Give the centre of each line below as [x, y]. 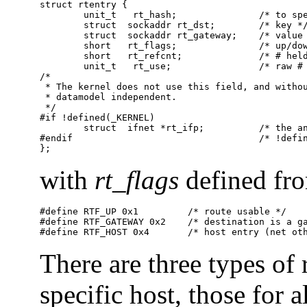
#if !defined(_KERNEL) [97, 117]
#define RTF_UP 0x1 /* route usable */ [163, 211]
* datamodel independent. [108, 97]
